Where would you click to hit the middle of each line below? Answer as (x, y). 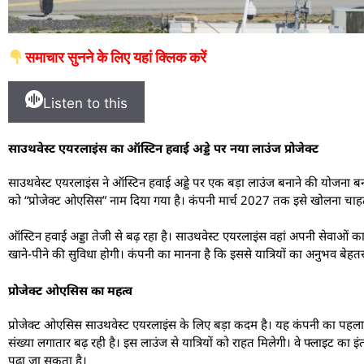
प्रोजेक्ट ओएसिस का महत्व (70, 290)
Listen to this (85, 103)
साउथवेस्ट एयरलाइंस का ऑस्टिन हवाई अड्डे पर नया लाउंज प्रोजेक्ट (163, 147)
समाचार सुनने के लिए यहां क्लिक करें (115, 57)
